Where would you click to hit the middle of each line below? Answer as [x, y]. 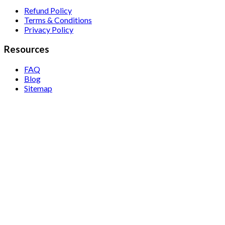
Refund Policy [48, 11]
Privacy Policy [49, 30]
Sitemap [38, 88]
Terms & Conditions [58, 20]
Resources [27, 49]
